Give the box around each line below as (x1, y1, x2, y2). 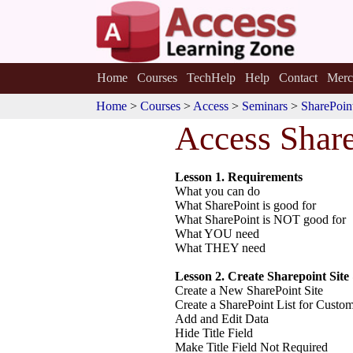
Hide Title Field (175, 326, 253, 340)
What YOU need (175, 227, 259, 240)
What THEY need (175, 241, 266, 255)
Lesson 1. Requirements (175, 170, 303, 184)
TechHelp (186, 71, 236, 84)
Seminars (242, 99, 288, 113)
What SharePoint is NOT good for (175, 213, 346, 226)
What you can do (175, 184, 260, 198)
